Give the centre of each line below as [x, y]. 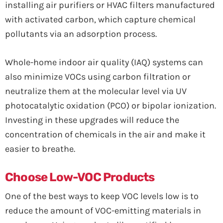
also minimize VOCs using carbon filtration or [98, 77]
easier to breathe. [40, 149]
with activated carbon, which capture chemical [100, 19]
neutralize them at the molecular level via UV [96, 91]
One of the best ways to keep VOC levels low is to [102, 196]
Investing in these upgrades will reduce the [92, 120]
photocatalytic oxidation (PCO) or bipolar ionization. [111, 106]
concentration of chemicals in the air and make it [105, 134]
